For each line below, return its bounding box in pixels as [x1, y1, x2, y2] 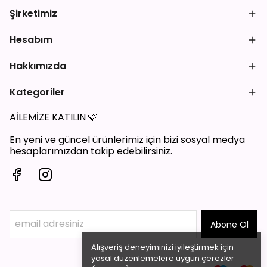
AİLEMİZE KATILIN [10, 110, 88, 124]
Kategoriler [10, 85, 65, 99]
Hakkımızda [10, 59, 66, 73]
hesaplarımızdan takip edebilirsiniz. [10, 144, 172, 158]
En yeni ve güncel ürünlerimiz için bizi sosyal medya [10, 133, 245, 147]
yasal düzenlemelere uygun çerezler [91, 253, 234, 264]
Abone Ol [210, 219, 249, 231]
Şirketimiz [10, 7, 57, 20]
